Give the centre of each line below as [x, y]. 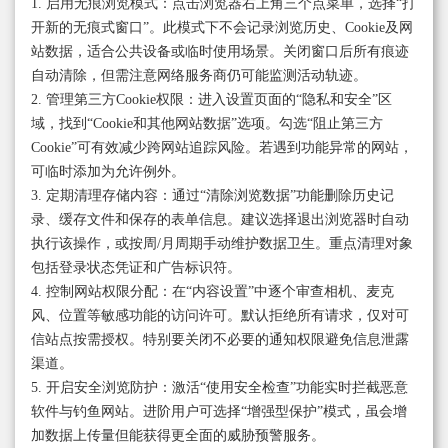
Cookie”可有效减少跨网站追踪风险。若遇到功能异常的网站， [222, 148]
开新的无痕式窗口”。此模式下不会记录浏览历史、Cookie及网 [222, 28]
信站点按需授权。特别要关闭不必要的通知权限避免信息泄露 [220, 340]
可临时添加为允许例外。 [108, 172]
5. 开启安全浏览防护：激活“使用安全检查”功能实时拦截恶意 [219, 388]
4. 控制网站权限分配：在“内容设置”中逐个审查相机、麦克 [212, 292]
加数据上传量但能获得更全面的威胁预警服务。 [178, 436]
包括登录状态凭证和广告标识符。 [136, 268]
